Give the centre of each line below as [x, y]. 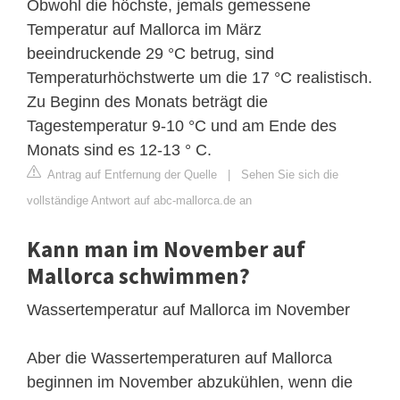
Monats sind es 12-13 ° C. [119, 150]
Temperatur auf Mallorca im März [144, 29]
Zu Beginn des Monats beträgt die [147, 101]
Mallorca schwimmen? [138, 275]
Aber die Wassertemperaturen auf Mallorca [179, 358]
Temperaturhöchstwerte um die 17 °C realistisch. [200, 77]
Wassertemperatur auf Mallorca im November [188, 309]
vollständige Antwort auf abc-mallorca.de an [139, 200]
